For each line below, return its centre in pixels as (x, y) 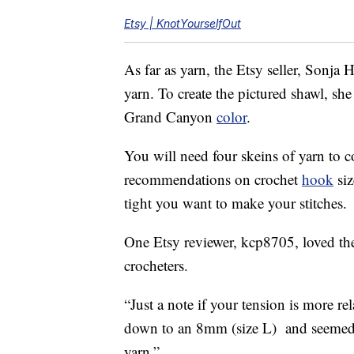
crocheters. (156, 265)
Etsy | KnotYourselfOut (183, 24)
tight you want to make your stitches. (235, 203)
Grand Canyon (170, 117)
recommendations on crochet (213, 179)
